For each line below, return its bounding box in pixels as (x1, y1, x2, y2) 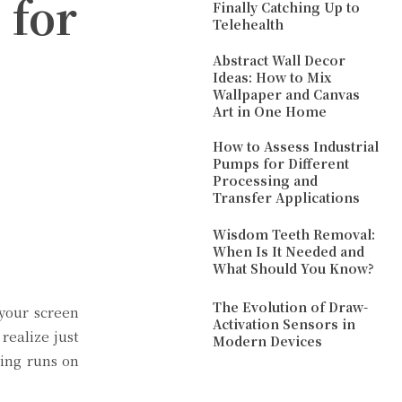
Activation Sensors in (213, 314, 356, 333)
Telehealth (213, 14, 284, 33)
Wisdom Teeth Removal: (213, 225, 376, 244)
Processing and (213, 171, 319, 190)
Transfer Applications (213, 188, 364, 207)
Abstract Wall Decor (213, 51, 346, 70)
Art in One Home (213, 102, 328, 121)
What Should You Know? (213, 259, 379, 278)
